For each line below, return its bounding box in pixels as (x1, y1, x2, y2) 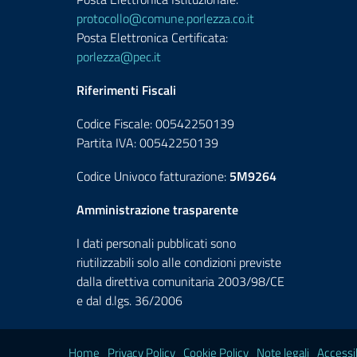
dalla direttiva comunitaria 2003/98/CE (76, 272, 284, 291)
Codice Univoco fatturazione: (76, 167, 229, 186)
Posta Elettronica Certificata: (76, 28, 228, 47)
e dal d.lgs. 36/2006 (76, 291, 182, 310)
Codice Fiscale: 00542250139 (76, 114, 234, 133)
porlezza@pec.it (76, 47, 161, 66)
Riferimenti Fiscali (76, 80, 176, 100)
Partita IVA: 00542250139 (76, 133, 218, 152)
